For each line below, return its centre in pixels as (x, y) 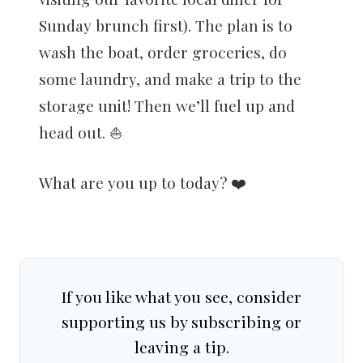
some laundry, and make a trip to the (170, 79)
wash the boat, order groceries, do (163, 52)
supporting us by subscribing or (181, 322)
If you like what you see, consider (181, 297)
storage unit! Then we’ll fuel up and (167, 106)
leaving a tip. (181, 347)
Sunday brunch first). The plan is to (166, 26)
